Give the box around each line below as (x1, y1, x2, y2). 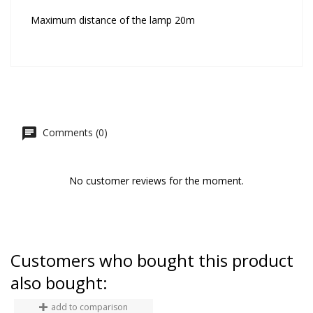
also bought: (10, 270, 108, 294)
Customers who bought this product (10, 248, 293, 272)
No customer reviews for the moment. (69, 173, 244, 187)
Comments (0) (40, 125, 108, 139)
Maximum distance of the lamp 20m (31, 13, 195, 27)
